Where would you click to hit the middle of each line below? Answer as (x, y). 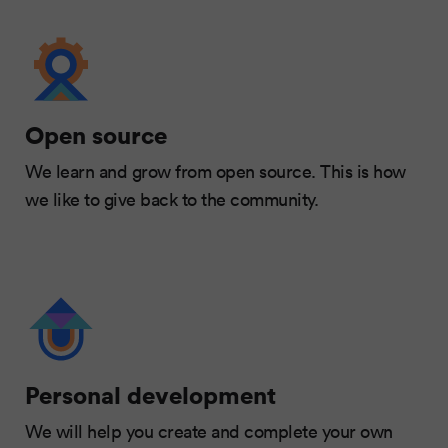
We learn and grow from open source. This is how (215, 170)
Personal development (150, 394)
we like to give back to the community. (171, 198)
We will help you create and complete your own (209, 430)
